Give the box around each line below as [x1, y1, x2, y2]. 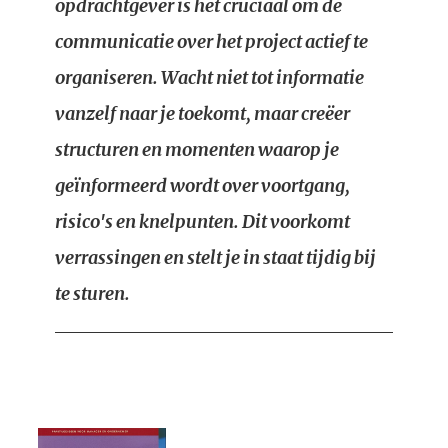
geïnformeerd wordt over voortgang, [55, 174, 350, 197]
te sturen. [55, 282, 130, 305]
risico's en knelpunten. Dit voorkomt [55, 210, 350, 233]
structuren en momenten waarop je [55, 138, 339, 161]
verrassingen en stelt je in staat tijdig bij [55, 246, 376, 269]
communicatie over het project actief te [55, 30, 368, 53]
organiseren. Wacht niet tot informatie [55, 66, 364, 89]
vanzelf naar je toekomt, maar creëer [55, 102, 350, 125]
